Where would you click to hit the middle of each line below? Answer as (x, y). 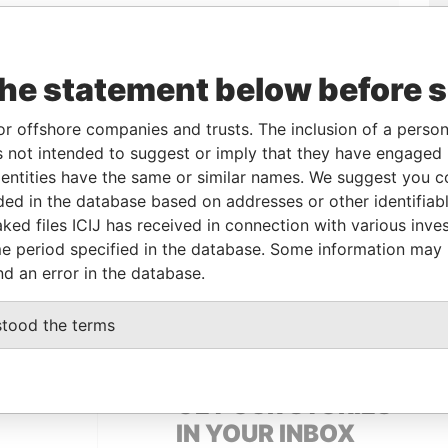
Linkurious (271, 165)
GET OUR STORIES (283, 405)
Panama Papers (177, 280)
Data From (160, 249)
